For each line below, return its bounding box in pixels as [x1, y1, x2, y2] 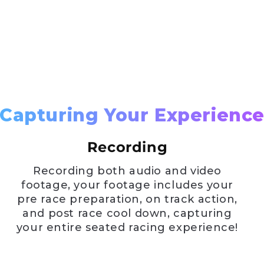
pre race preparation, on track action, [17, 192, 237, 206]
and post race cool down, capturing [22, 206, 232, 220]
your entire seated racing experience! [16, 220, 239, 234]
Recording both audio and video [32, 164, 222, 177]
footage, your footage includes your [21, 178, 233, 192]
